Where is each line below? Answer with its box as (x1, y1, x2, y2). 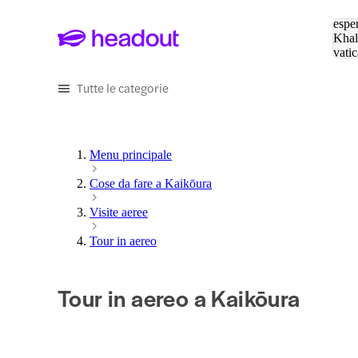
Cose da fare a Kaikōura (89, 177, 212, 191)
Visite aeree (89, 205, 148, 220)
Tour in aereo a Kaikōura (58, 281, 300, 314)
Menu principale (89, 148, 172, 162)
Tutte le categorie (77, 79, 169, 96)
